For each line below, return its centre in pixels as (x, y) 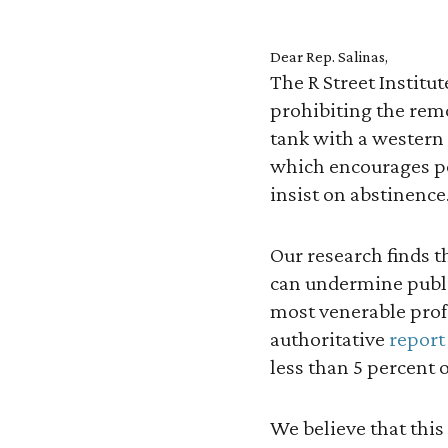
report (417, 339)
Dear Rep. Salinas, (329, 57)
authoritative (329, 339)
